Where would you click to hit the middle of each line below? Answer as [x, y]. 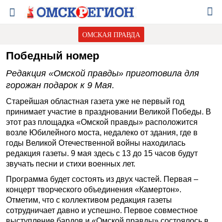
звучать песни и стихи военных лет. [71, 164]
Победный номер [53, 56]
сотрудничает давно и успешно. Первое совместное [102, 210]
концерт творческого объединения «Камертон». [94, 190]
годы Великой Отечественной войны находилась [96, 143]
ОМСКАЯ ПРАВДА [111, 34]
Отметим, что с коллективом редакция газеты [89, 200]
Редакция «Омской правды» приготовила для [103, 73]
